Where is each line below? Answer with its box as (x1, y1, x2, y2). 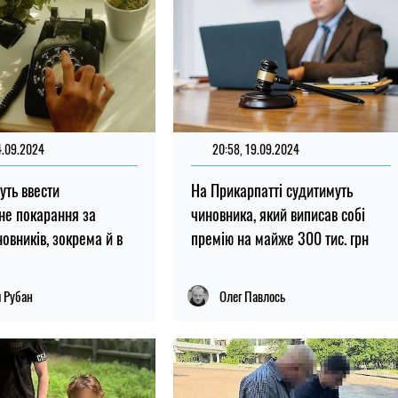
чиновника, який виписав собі (190, 203, 365, 227)
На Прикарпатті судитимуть (190, 179, 353, 203)
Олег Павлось (219, 286, 285, 306)
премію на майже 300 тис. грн (190, 227, 369, 251)
